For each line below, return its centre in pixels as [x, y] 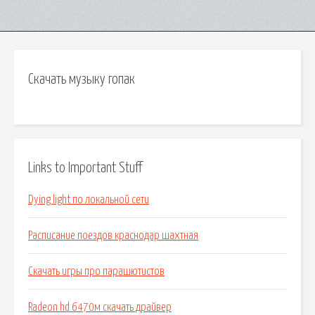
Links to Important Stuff [85, 168]
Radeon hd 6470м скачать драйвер [100, 308]
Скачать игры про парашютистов [96, 272]
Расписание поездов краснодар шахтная [113, 236]
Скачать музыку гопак [82, 79]
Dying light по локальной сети [89, 200]
